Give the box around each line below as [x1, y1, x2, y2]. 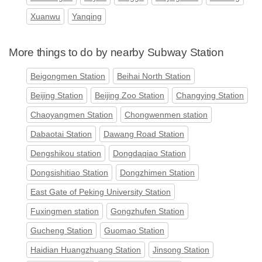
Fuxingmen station [30, 206, 99, 216]
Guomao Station [104, 226, 164, 236]
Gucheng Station [30, 226, 92, 236]
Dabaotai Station [30, 129, 92, 139]
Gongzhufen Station [111, 206, 184, 216]
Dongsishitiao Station [30, 168, 108, 178]
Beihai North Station [117, 71, 191, 81]
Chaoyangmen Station [30, 110, 113, 120]
